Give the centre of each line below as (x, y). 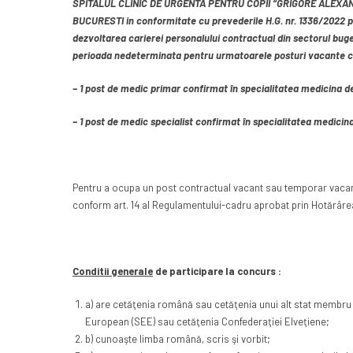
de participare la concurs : (217, 271)
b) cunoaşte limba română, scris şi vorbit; (177, 339)
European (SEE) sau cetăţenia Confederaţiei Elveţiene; (207, 322)
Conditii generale (113, 271)
